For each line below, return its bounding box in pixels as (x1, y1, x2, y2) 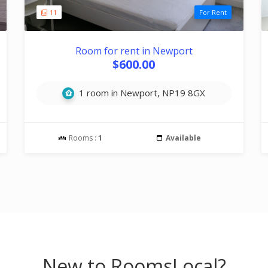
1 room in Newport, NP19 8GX (77, 87, 206, 99)
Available (165, 133, 201, 143)
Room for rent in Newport (75, 44, 193, 57)
